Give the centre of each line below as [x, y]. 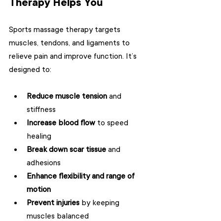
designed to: [30, 70]
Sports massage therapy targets [66, 30]
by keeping [100, 203]
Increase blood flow [61, 123]
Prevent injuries [53, 203]
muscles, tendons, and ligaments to [70, 43]
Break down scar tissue [66, 149]
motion [39, 189]
